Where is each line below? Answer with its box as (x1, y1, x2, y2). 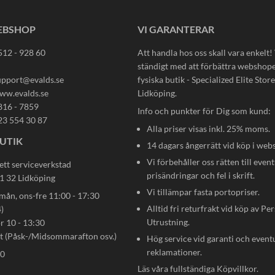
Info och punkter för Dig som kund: (137, 106, 271, 116)
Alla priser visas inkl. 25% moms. (147, 123, 270, 134)
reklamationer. (147, 247, 202, 257)
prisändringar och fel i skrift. (147, 170, 255, 180)
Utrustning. (147, 217, 190, 227)
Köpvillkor (217, 263, 257, 274)
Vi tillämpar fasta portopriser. (147, 187, 260, 197)
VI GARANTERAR (137, 23, 214, 35)
